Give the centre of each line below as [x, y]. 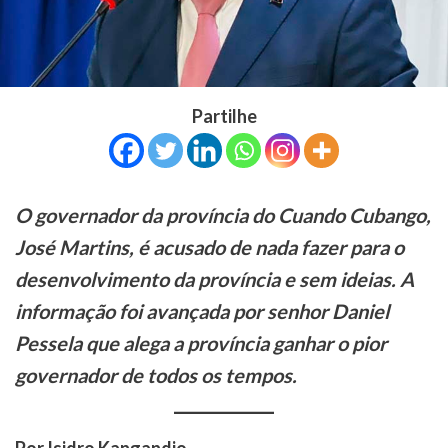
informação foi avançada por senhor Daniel [202, 311]
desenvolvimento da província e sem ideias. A [214, 279]
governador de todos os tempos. [156, 375]
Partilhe [224, 116]
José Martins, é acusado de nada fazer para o [209, 247]
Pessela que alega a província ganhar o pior [201, 343]
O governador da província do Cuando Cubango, [223, 215]
